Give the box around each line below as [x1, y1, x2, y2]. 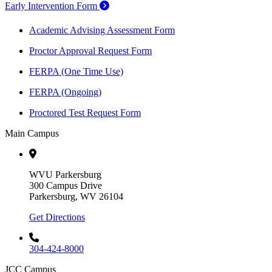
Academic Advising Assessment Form [29, 25, 175, 36]
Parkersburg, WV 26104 [29, 191, 123, 202]
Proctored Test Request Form [29, 107, 141, 118]
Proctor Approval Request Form [29, 46, 152, 56]
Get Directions [29, 212, 85, 223]
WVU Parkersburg [29, 169, 101, 180]
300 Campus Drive [29, 180, 102, 191]
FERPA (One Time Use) [29, 66, 123, 77]
